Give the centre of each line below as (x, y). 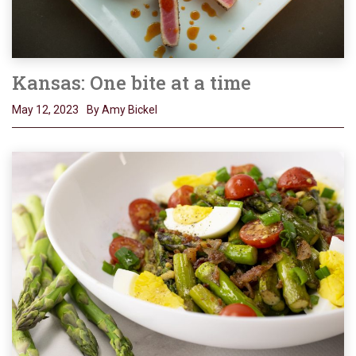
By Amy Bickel (122, 109)
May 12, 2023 (45, 109)
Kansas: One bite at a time (132, 82)
